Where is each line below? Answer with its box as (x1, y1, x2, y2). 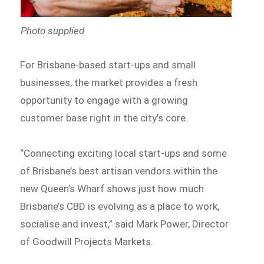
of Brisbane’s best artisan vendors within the (20, 165, 218, 177)
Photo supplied (20, 24, 84, 37)
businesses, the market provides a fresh (20, 77, 198, 89)
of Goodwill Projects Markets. (20, 236, 154, 248)
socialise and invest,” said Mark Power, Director (20, 218, 229, 230)
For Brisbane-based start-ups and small (20, 59, 196, 71)
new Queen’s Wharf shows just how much (20, 183, 204, 195)
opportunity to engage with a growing (20, 94, 189, 107)
